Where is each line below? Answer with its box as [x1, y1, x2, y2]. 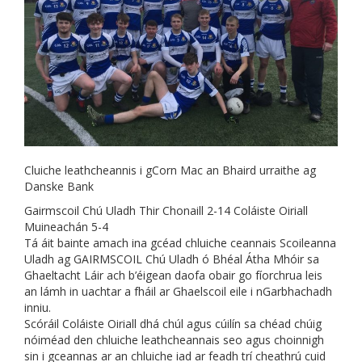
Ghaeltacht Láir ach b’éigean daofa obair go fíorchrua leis [24, 267, 322, 284]
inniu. [24, 300, 51, 316]
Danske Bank [24, 179, 94, 195]
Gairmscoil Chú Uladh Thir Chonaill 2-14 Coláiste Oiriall [24, 203, 308, 219]
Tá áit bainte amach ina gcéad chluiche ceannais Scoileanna [24, 235, 336, 251]
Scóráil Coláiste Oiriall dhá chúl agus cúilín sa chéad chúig [24, 316, 322, 332]
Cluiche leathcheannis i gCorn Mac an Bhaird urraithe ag [24, 162, 316, 179]
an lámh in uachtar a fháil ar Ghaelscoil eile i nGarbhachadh [24, 284, 332, 300]
